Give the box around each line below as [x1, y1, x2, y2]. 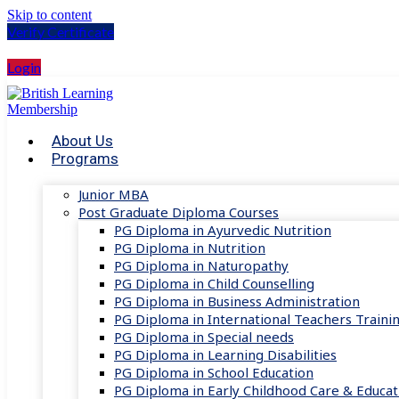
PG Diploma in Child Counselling [114, 274, 314, 292]
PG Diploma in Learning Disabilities [114, 346, 337, 363]
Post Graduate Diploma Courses [78, 203, 279, 221]
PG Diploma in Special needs [114, 328, 294, 346]
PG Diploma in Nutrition [114, 239, 265, 256]
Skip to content [7, 7, 92, 22]
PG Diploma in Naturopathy [114, 256, 289, 274]
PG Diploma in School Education [114, 363, 313, 381]
